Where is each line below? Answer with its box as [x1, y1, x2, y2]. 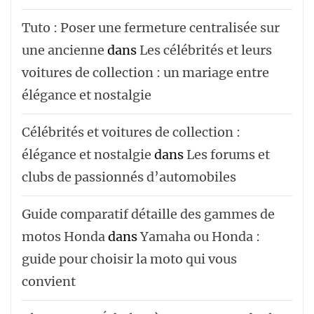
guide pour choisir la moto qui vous [22, 250, 237, 267]
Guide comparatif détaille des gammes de [22, 205, 275, 222]
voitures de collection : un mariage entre [22, 64, 269, 81]
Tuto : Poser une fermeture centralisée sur [22, 19, 280, 36]
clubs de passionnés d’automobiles [22, 168, 236, 185]
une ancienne [22, 41, 104, 58]
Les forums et [186, 146, 270, 163]
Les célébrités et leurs [139, 41, 272, 58]
